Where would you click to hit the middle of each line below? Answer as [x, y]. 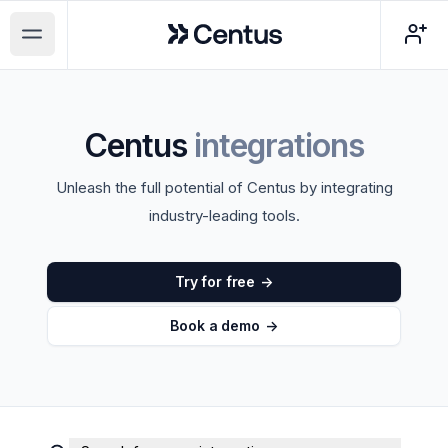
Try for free [215, 281]
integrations [279, 145]
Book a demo [215, 325]
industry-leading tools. [224, 215]
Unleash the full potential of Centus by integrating [224, 187]
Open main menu [96, 44]
